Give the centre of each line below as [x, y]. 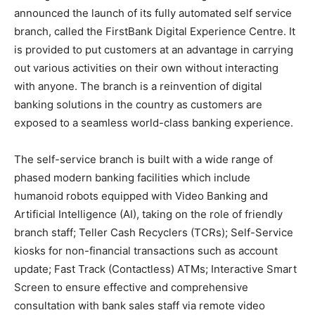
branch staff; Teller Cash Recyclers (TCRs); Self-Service [154, 232]
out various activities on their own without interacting [146, 68]
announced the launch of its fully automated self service [153, 13]
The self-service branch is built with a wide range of [143, 159]
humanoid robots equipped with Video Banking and [141, 196]
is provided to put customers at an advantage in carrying [154, 50]
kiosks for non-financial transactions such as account [146, 251]
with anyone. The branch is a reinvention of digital [138, 86]
